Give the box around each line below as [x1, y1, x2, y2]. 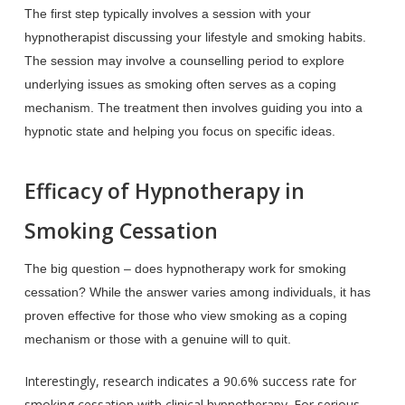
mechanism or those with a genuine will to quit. [24, 332, 291, 346]
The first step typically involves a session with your [24, 6, 311, 21]
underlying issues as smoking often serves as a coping [24, 77, 336, 91]
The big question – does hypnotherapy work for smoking [24, 261, 346, 276]
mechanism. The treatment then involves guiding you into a [24, 100, 363, 115]
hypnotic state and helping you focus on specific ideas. [24, 124, 335, 138]
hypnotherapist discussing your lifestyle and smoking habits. [24, 30, 366, 44]
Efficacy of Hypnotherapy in [24, 176, 305, 205]
